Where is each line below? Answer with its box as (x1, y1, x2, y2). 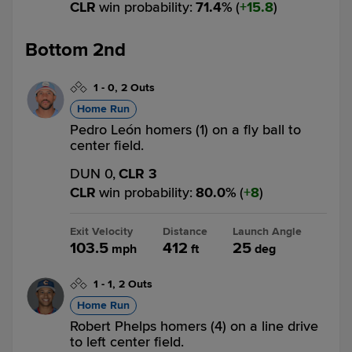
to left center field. (70, 333, 184, 350)
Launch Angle (233, 225, 302, 238)
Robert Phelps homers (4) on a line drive (70, 317, 318, 335)
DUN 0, (70, 165, 115, 182)
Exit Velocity (70, 225, 133, 238)
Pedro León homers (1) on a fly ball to (70, 121, 301, 138)
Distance (162, 225, 207, 238)
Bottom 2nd (25, 38, 126, 61)
